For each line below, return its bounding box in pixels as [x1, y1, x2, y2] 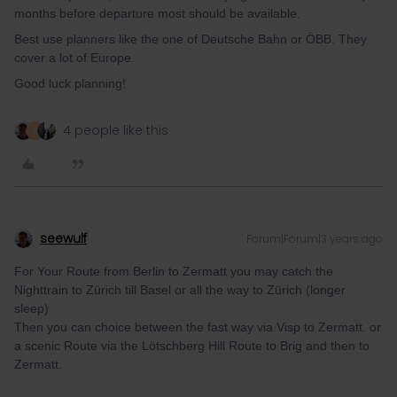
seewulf [40, 230, 87, 247]
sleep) [14, 301, 52, 315]
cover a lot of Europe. [14, 51, 138, 65]
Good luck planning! [14, 76, 129, 90]
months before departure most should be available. [14, 6, 300, 20]
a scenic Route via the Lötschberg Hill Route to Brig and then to [14, 339, 370, 353]
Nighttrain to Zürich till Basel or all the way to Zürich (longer [14, 283, 346, 297]
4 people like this [63, 121, 168, 139]
